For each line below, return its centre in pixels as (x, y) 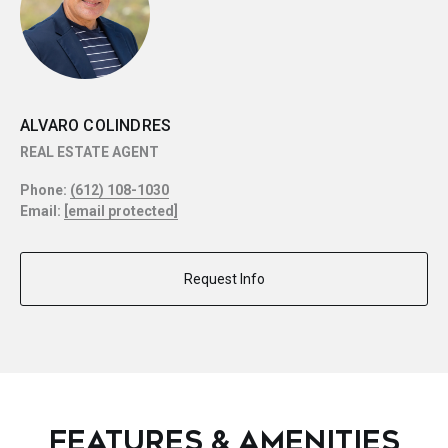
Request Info (224, 279)
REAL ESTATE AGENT (89, 152)
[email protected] (121, 211)
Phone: (45, 190)
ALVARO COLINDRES (96, 125)
